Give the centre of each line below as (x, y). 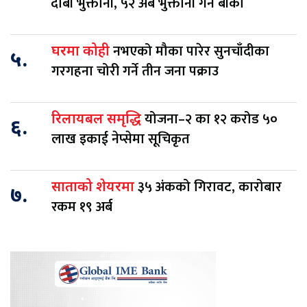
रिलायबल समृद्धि (98, 120)
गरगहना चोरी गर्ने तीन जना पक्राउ (137, 72)
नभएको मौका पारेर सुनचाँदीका (191, 52)
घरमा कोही (82, 52)
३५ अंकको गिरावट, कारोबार (210, 187)
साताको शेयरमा (95, 188)
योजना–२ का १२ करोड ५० (211, 120)
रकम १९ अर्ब (82, 207)
